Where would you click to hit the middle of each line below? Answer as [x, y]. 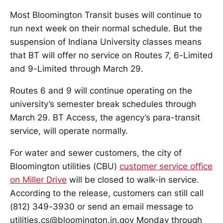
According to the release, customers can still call [107, 193]
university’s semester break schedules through [103, 104]
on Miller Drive [38, 180]
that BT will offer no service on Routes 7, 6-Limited [111, 55]
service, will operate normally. [69, 131]
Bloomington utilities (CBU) [65, 166]
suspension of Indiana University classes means [106, 42]
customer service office [166, 166]
